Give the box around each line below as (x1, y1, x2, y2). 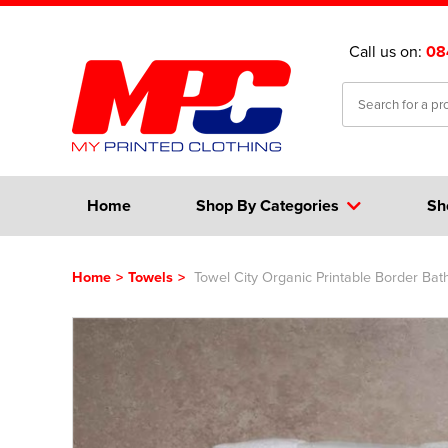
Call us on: (349, 40, 426, 62)
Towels (128, 266, 173, 287)
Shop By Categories (196, 194, 340, 217)
